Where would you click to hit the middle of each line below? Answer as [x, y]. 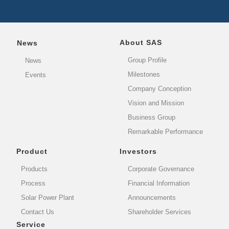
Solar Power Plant [48, 198]
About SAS [141, 43]
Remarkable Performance [166, 132]
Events [36, 75]
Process [33, 184]
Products [35, 169]
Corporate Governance [161, 169]
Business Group [152, 118]
